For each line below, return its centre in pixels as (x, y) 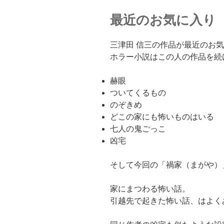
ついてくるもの (138, 92)
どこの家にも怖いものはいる (162, 116)
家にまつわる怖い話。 (150, 188)
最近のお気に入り (163, 20)
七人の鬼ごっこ (138, 128)
